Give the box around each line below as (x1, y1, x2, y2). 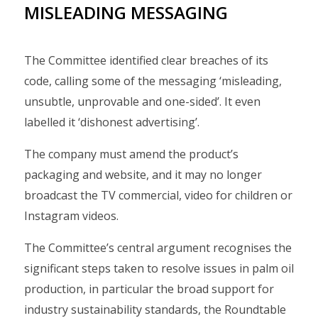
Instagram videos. (24, 208, 119, 224)
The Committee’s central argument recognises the (24, 240, 292, 256)
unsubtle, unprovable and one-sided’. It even (24, 94, 261, 109)
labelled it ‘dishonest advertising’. (24, 114, 199, 130)
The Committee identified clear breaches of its (24, 53, 268, 68)
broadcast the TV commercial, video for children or (24, 187, 292, 203)
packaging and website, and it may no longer (24, 167, 262, 182)
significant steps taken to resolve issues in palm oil (24, 261, 294, 276)
